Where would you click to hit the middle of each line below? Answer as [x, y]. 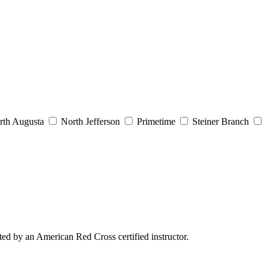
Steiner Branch [221, 121]
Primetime [156, 121]
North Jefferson [90, 121]
